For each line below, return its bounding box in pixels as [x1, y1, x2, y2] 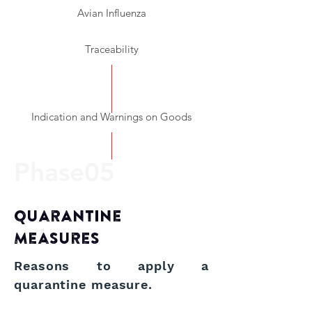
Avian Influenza [77, 6, 146, 19]
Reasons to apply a [14, 258, 209, 273]
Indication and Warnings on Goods [31, 110, 192, 123]
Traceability [84, 42, 139, 56]
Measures [14, 227, 100, 249]
